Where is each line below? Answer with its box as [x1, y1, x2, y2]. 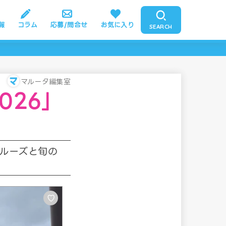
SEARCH [149, 23, 173, 30]
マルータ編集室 [20, 77, 71, 85]
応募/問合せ [50, 21, 88, 28]
